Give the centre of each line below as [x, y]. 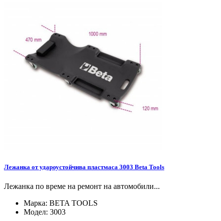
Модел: [37, 212]
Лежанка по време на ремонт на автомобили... [82, 186]
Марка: [37, 203]
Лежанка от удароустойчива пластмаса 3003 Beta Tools [84, 167]
